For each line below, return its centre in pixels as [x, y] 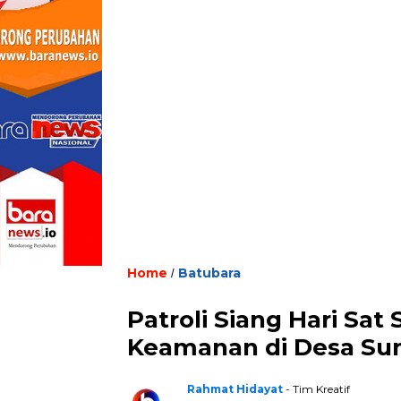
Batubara [209, 273]
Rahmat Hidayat [235, 388]
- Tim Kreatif [318, 388]
